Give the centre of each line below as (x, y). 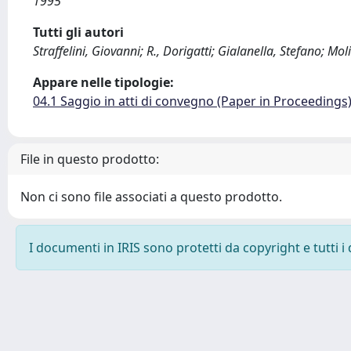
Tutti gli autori (78, 32)
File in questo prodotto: (90, 159)
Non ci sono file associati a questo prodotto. (151, 197)
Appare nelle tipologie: (103, 82)
